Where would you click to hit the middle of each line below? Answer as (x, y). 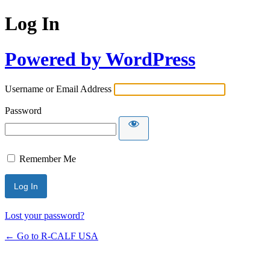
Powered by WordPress (100, 59)
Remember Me (48, 159)
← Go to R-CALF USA (52, 236)
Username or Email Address (58, 89)
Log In (32, 24)
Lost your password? (45, 216)
